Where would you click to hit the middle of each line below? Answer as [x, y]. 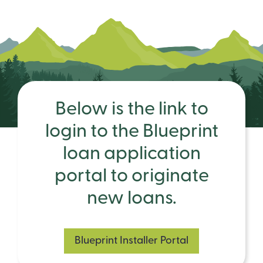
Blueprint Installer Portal [131, 241]
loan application [131, 155]
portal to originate [131, 177]
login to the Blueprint [131, 132]
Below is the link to [131, 110]
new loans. [131, 199]
